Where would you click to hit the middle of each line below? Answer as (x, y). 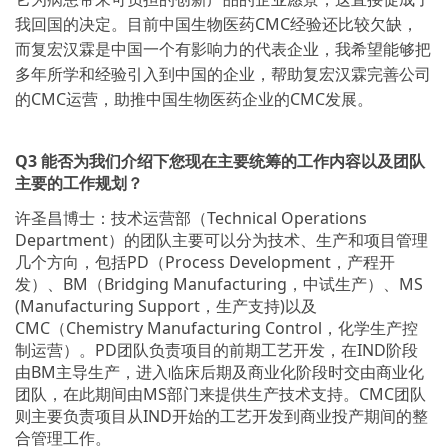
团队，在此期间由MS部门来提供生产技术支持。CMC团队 (220, 394)
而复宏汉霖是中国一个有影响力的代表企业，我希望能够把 (223, 49)
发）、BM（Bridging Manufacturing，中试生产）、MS (219, 284)
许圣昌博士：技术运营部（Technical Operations (191, 218)
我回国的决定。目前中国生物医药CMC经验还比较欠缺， (216, 24)
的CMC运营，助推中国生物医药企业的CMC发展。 (194, 99)
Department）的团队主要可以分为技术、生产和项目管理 (221, 240)
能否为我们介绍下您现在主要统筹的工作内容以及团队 (233, 161)
